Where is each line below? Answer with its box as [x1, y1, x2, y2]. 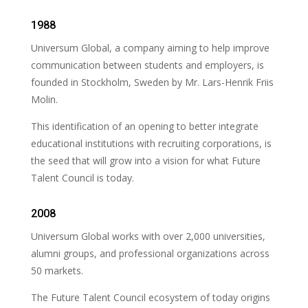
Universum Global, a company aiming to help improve [30, 41, 269, 55]
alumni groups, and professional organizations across [30, 247, 269, 261]
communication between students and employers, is [30, 58, 264, 72]
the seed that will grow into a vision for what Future [30, 154, 261, 168]
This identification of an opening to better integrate [30, 120, 258, 133]
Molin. [30, 93, 58, 107]
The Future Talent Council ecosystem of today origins [30, 291, 270, 305]
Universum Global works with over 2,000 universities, [30, 230, 265, 243]
